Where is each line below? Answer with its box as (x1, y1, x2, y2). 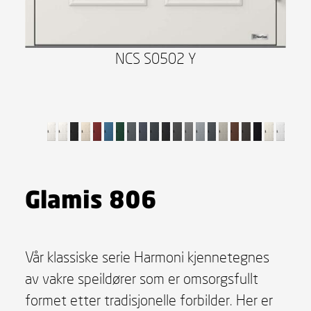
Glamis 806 (24, 183, 157, 213)
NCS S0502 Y (115, 49, 196, 68)
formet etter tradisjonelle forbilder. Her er (24, 290, 273, 309)
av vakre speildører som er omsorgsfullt (24, 269, 258, 287)
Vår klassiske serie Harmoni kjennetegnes (24, 247, 269, 266)
